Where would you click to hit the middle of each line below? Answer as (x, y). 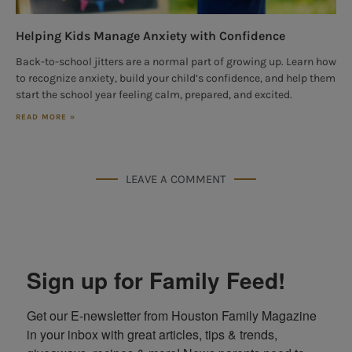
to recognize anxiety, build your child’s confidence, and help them (176, 78)
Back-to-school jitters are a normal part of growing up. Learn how (176, 61)
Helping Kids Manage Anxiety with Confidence (150, 35)
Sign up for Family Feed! (156, 280)
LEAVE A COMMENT (176, 179)
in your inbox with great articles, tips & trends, (152, 334)
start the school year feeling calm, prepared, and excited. (154, 94)
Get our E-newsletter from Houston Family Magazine (172, 315)
